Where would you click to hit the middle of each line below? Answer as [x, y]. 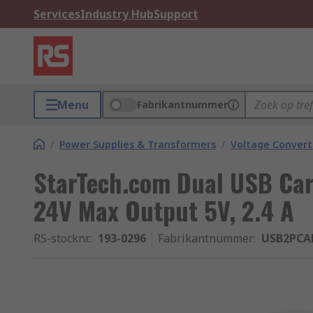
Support [176, 14]
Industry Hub [117, 14]
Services [57, 14]
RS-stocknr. [62, 238]
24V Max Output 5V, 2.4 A [164, 210]
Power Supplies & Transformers [138, 144]
